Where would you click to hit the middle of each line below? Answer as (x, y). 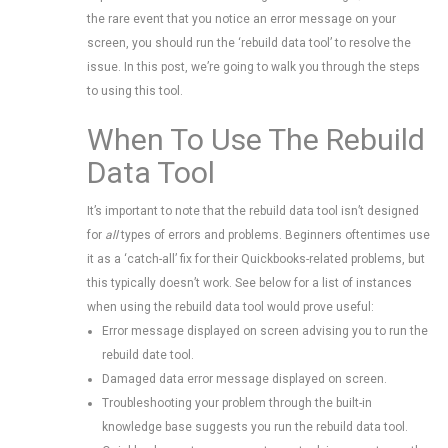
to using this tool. (135, 91)
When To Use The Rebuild (256, 139)
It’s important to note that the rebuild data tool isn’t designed (253, 211)
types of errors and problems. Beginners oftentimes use (274, 235)
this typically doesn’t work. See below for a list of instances (249, 283)
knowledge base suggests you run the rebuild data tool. (255, 427)
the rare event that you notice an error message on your (241, 19)
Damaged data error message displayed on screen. (244, 379)
